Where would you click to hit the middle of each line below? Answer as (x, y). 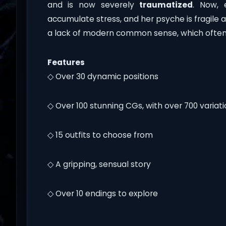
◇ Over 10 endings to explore (102, 194)
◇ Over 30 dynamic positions (103, 77)
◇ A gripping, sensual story (99, 164)
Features (66, 63)
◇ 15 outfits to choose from (100, 135)
